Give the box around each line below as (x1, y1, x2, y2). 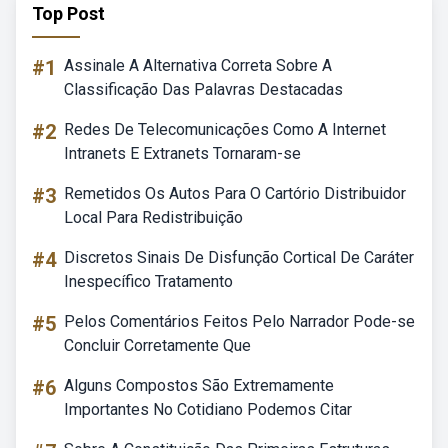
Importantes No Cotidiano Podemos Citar (64, 400, 352, 419)
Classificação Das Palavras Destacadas (64, 80, 343, 99)
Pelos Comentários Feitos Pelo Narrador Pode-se (64, 312, 415, 331)
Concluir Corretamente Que (64, 336, 251, 355)
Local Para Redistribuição (64, 208, 243, 227)
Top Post (32, 3, 105, 24)
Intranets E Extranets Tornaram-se (64, 144, 301, 163)
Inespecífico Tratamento (64, 272, 233, 291)
